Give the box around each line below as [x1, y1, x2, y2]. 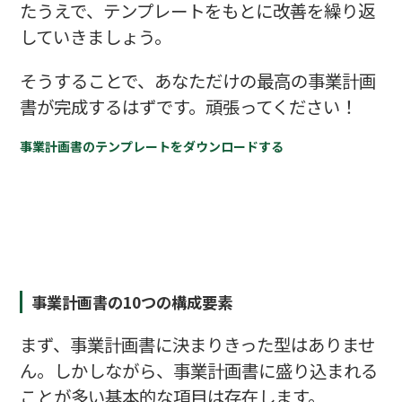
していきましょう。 [19, 23, 171, 50]
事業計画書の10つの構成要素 [31, 291, 233, 314]
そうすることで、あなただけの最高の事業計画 [19, 67, 376, 94]
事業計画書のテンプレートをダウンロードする [19, 137, 284, 156]
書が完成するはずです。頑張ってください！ [19, 93, 357, 120]
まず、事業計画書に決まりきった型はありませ [19, 330, 375, 357]
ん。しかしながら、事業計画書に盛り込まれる [19, 356, 378, 383]
